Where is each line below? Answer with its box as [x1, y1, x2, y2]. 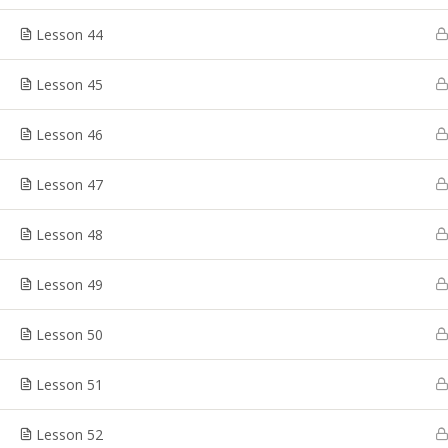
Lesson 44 [36, 25, 103, 44]
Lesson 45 [36, 75, 103, 94]
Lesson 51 [36, 375, 103, 394]
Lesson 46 [36, 125, 103, 144]
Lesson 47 [36, 175, 103, 194]
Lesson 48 [36, 225, 103, 244]
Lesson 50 [36, 325, 103, 344]
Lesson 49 [36, 275, 103, 294]
